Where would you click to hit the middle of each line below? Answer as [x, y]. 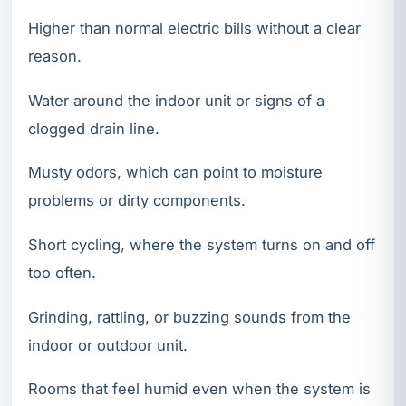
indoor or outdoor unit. [108, 345]
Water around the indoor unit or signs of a [176, 100]
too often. [62, 273]
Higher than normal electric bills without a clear [194, 29]
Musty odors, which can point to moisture [175, 173]
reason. [55, 57]
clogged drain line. [94, 128]
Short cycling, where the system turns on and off [202, 245]
